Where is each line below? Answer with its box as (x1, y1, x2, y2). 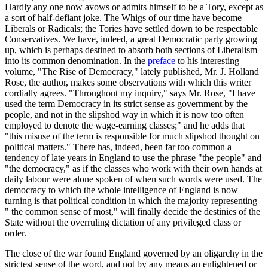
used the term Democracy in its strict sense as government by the (5, 98, 248, 109)
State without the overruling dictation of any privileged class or (5, 217, 241, 227)
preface (148, 55, 175, 66)
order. (5, 227, 26, 238)
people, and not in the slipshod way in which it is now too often (5, 109, 244, 120)
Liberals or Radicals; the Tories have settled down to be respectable (5, 23, 258, 33)
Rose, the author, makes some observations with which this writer (5, 77, 251, 87)
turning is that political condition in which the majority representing (5, 195, 257, 206)
